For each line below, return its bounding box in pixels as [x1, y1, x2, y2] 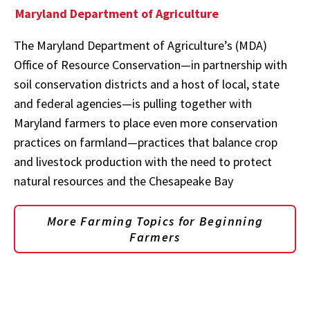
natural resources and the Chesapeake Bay [14, 173, 233, 190]
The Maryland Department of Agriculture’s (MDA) [14, 37, 267, 54]
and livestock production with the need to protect [14, 154, 272, 170]
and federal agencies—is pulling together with [14, 95, 252, 112]
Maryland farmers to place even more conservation [14, 115, 277, 131]
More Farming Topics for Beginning [46, 213, 264, 230]
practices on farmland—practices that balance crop [14, 134, 277, 151]
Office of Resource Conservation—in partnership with [14, 57, 287, 73]
